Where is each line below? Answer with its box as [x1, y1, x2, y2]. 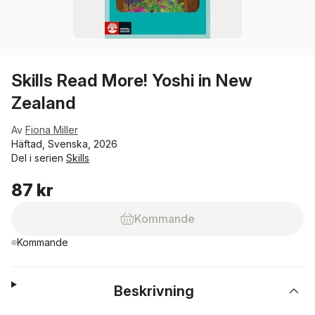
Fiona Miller [25, 124, 78, 136]
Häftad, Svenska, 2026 [11, 138, 117, 150]
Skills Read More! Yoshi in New [11, 70, 252, 91]
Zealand [11, 93, 76, 113]
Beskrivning [114, 283, 195, 300]
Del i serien [11, 152, 66, 164]
